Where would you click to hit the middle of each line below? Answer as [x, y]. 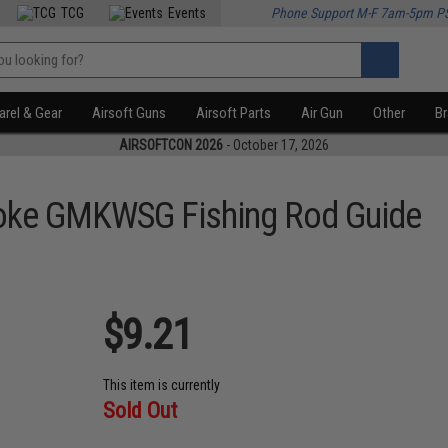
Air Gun [322, 113]
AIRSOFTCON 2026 [171, 145]
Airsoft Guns [129, 113]
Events [187, 13]
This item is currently [162, 385]
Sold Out [140, 410]
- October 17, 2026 [276, 145]
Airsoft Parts [234, 113]
